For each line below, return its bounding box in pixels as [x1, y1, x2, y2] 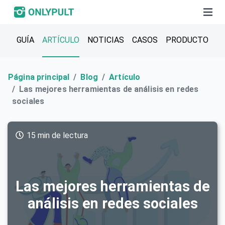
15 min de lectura [24, 131, 88, 140]
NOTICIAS [87, 35, 124, 45]
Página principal [8, 72, 70, 82]
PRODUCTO [166, 35, 208, 45]
